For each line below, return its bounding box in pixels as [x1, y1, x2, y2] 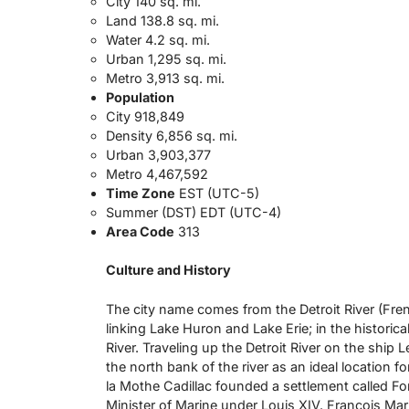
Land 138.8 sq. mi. [105, 12, 219, 28]
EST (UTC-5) [174, 184, 259, 201]
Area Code [105, 223, 174, 239]
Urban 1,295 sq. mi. [105, 50, 226, 67]
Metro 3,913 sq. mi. [105, 69, 225, 86]
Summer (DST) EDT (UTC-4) [105, 204, 281, 220]
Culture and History [105, 262, 231, 278]
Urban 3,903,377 [105, 146, 211, 163]
